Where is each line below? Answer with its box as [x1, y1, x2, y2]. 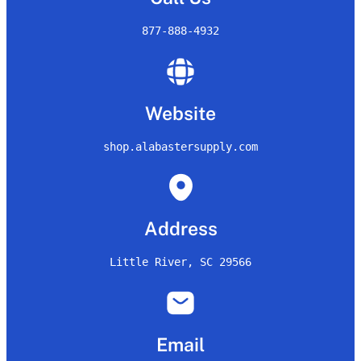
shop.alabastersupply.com [103, 140, 258, 154]
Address [143, 218, 218, 240]
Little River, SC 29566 [110, 255, 251, 269]
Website [145, 102, 216, 125]
